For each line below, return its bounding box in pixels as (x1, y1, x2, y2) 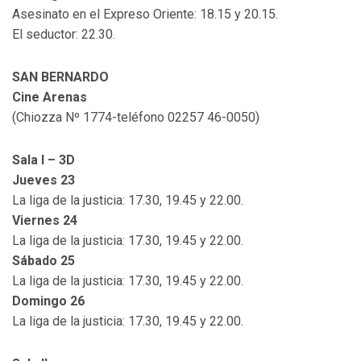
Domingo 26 (12, 293, 85, 309)
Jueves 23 (12, 172, 75, 189)
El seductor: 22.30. (12, 27, 115, 43)
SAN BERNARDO (12, 69, 109, 85)
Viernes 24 (12, 213, 77, 229)
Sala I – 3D (12, 152, 75, 168)
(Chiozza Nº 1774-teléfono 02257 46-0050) (12, 110, 259, 126)
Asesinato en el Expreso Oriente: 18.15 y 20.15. (12, 6, 278, 23)
